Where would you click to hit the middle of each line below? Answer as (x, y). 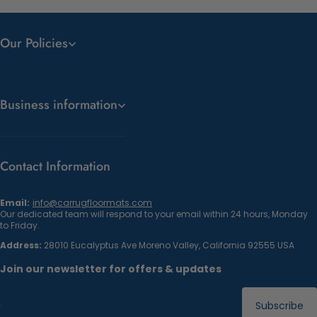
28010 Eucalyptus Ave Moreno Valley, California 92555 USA (168, 245)
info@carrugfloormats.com (92, 202)
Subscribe (279, 305)
